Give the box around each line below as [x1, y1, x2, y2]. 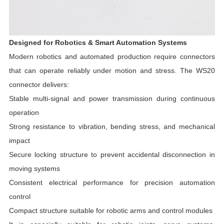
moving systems [8, 164, 60, 172]
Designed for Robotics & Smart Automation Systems [8, 38, 187, 46]
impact [8, 136, 30, 144]
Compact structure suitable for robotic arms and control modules [8, 206, 212, 214]
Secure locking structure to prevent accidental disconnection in [8, 150, 215, 158]
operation [8, 108, 39, 116]
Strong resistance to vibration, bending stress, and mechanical [8, 122, 215, 130]
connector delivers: [8, 80, 69, 88]
